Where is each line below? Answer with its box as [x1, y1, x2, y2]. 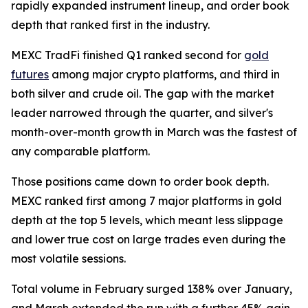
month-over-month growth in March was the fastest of [11, 124, 297, 139]
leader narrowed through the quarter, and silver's [11, 105, 273, 120]
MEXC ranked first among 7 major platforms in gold [11, 193, 282, 208]
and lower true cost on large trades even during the [11, 232, 286, 246]
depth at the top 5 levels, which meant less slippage [11, 212, 283, 227]
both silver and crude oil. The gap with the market [11, 86, 274, 100]
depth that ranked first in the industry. [11, 17, 210, 32]
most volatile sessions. [11, 251, 126, 265]
